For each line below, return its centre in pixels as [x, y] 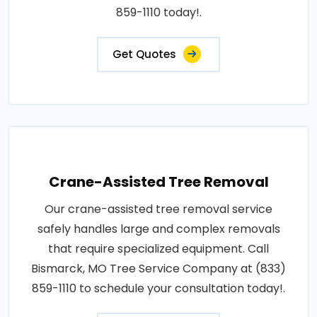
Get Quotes [144, 54]
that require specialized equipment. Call [158, 249]
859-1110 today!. [158, 13]
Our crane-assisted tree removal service [158, 209]
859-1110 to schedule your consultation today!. [158, 289]
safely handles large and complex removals [158, 229]
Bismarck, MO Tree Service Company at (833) [158, 269]
